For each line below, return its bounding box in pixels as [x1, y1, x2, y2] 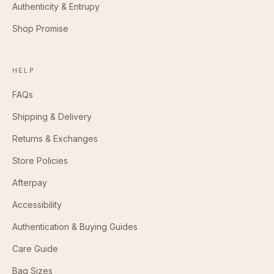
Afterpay [12, 177, 47, 188]
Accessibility [12, 199, 62, 210]
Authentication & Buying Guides [12, 221, 138, 232]
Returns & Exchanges [12, 133, 98, 144]
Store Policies [12, 155, 68, 166]
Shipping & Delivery [12, 111, 92, 122]
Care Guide [12, 243, 58, 254]
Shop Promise [12, 23, 68, 34]
